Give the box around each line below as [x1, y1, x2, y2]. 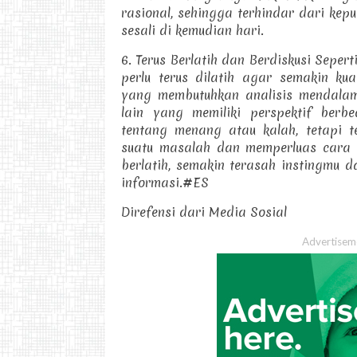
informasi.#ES [121, 173, 209, 191]
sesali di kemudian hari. [121, 21, 264, 39]
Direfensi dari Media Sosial [121, 202, 287, 221]
